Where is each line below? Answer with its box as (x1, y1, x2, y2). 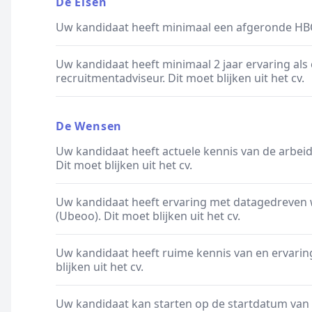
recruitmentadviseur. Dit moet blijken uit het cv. (56, 70, 304, 86)
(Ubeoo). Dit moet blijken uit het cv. (56, 208, 240, 224)
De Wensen (56, 118, 123, 134)
